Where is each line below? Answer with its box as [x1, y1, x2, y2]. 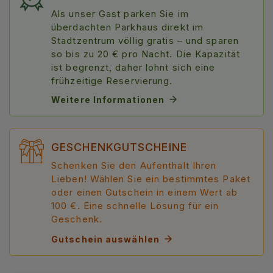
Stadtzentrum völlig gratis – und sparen [51, 34, 239, 46]
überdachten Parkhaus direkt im [51, 21, 204, 33]
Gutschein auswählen [51, 233, 160, 244]
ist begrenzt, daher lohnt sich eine [51, 61, 216, 73]
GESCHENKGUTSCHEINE [51, 140, 187, 154]
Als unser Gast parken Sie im [51, 7, 189, 19]
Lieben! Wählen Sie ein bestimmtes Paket [51, 172, 250, 185]
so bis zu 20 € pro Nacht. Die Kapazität [51, 48, 240, 60]
